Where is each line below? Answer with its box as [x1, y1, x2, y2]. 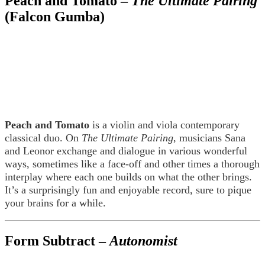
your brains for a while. [5, 196, 106, 209]
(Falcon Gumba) [5, 8, 105, 24]
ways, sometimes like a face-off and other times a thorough [5, 157, 260, 170]
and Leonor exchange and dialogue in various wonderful [5, 144, 247, 157]
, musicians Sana [173, 131, 245, 144]
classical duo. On [5, 131, 82, 144]
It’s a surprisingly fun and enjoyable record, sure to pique [5, 183, 251, 196]
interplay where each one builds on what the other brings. [5, 170, 252, 183]
